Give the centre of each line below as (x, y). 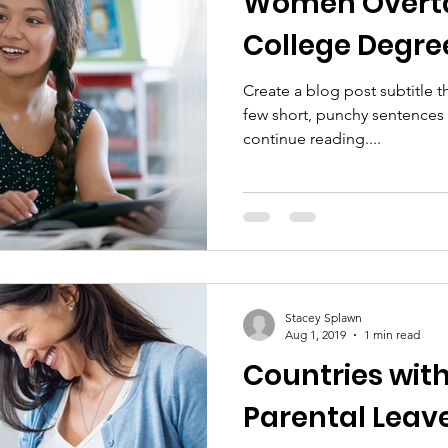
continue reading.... (312, 138)
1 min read (392, 334)
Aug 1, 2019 (315, 334)
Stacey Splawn (323, 317)
